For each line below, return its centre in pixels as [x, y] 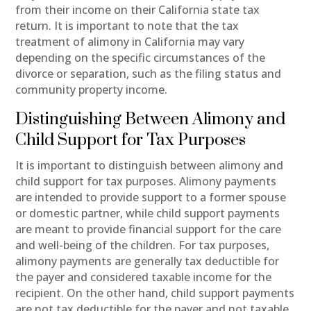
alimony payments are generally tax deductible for [148, 261]
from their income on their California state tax [138, 9]
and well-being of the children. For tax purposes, [143, 245]
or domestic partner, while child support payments [148, 213]
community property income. [92, 89]
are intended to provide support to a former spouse [151, 197]
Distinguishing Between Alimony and [151, 119]
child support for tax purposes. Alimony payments [146, 181]
